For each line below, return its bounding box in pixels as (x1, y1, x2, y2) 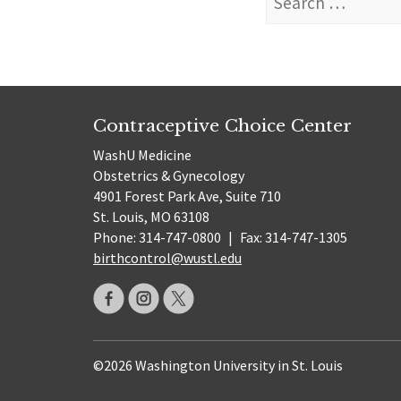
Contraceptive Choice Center (93, 115, 352, 137)
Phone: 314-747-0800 (93, 227, 224, 246)
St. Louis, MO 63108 (93, 207, 209, 226)
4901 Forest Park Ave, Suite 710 (93, 186, 281, 205)
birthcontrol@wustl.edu (93, 248, 242, 267)
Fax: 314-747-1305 (236, 227, 347, 246)
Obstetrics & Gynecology (93, 166, 244, 184)
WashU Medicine (93, 145, 192, 164)
